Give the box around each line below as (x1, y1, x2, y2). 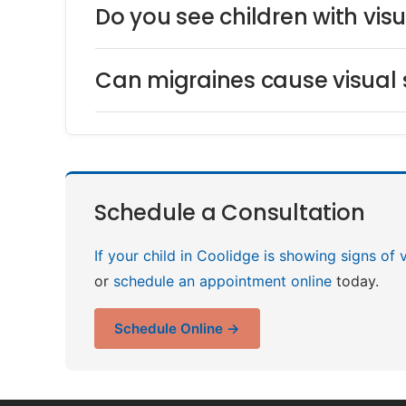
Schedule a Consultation (94, 198, 365, 228)
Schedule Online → (114, 319, 240, 337)
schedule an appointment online (113, 271, 332, 290)
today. (332, 271, 379, 290)
